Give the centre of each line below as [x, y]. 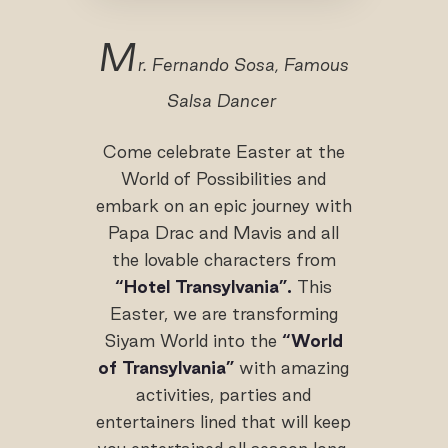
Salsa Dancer [223, 100]
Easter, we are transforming [223, 313]
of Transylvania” [166, 367]
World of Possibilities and [224, 178]
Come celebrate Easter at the [223, 151]
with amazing [292, 367]
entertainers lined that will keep [224, 421]
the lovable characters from [223, 259]
